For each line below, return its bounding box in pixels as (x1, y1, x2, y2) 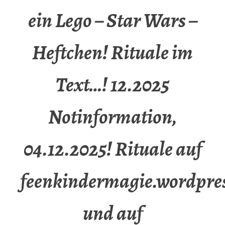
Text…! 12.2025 (56, 71, 169, 99)
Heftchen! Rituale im (32, 39, 193, 67)
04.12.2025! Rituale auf (23, 135, 202, 163)
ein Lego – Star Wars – (28, 7, 197, 35)
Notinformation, (48, 103, 177, 131)
